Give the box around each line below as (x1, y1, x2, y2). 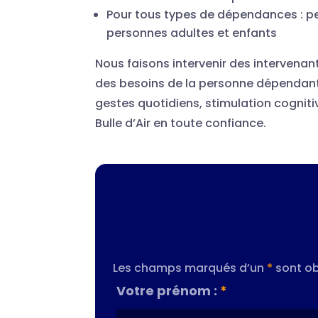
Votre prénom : (116, 281, 221, 300)
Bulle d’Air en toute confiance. (95, 114, 267, 131)
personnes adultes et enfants (106, 24, 278, 41)
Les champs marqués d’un (113, 259, 268, 276)
